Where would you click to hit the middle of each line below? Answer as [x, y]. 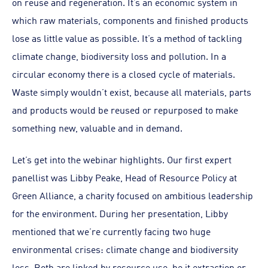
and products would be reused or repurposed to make [125, 109]
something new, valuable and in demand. [97, 127]
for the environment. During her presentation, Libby [120, 213]
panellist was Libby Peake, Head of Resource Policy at [124, 177]
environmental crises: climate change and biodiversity [125, 249]
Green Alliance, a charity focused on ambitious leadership [133, 195]
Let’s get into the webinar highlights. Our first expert [122, 159]
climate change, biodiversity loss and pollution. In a [119, 56]
